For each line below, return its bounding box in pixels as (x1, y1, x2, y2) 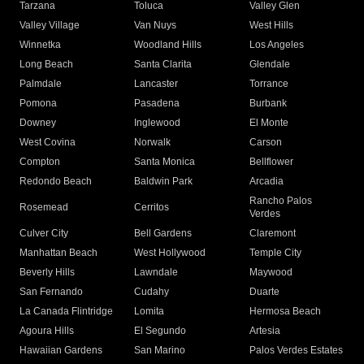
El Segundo (134, 325, 187, 337)
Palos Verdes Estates (249, 344, 343, 357)
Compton (19, 156, 60, 168)
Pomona (19, 97, 57, 110)
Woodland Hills (134, 39, 202, 51)
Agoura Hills (19, 325, 74, 337)
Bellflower (249, 156, 293, 168)
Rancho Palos (249, 195, 312, 207)
